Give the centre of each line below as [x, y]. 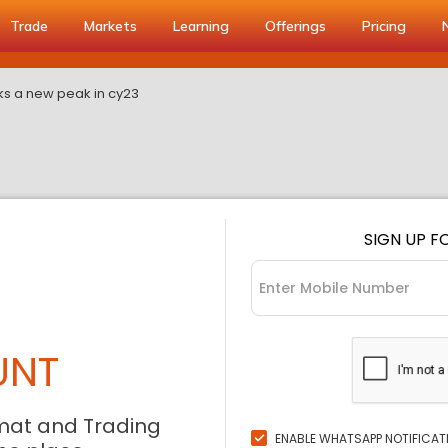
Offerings [295, 26]
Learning [201, 26]
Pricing [384, 26]
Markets [110, 26]
